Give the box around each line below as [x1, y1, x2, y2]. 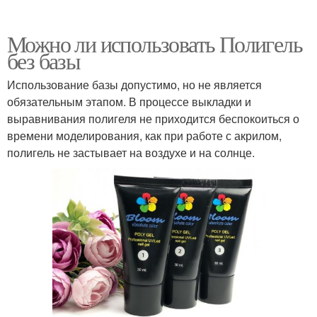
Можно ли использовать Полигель [7, 28, 302, 59]
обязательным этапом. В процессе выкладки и [7, 93, 251, 110]
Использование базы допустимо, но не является [7, 76, 262, 93]
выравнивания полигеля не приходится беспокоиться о [7, 110, 299, 127]
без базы [7, 45, 81, 76]
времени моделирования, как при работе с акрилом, [7, 127, 282, 144]
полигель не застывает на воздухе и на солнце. [7, 144, 255, 161]
